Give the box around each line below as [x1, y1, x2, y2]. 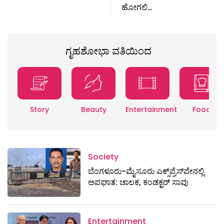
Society [88, 151, 119, 163]
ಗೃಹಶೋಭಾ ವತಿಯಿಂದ [65, 44, 151, 58]
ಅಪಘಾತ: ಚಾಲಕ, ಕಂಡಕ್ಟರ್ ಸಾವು [88, 176, 189, 188]
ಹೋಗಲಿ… [121, 1, 152, 13]
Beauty [80, 104, 106, 115]
